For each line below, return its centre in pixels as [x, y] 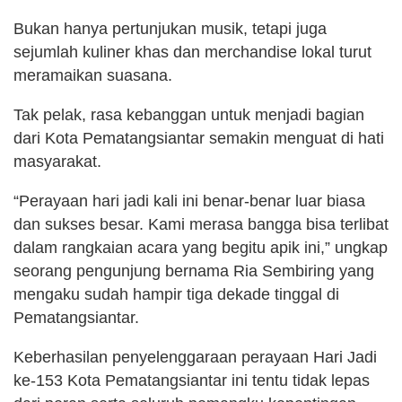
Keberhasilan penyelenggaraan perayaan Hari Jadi [195, 357]
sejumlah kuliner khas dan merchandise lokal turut [192, 52]
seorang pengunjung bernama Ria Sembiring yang [194, 271]
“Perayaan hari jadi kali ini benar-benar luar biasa [189, 201]
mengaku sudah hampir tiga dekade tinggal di [176, 294]
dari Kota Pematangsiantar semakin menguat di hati [199, 138]
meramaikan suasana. [93, 75]
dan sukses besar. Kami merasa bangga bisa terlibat [201, 224]
